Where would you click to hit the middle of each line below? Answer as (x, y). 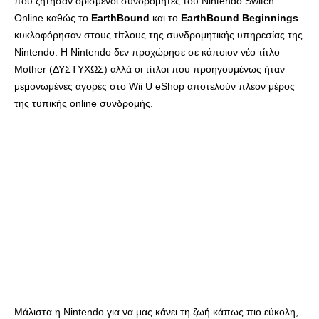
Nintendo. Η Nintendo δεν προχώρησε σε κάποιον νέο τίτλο (147, 52)
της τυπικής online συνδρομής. (84, 103)
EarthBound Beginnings (238, 17)
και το (165, 17)
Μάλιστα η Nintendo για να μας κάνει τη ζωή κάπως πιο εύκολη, (156, 312)
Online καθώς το (53, 17)
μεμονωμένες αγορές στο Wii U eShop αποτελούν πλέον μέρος (155, 86)
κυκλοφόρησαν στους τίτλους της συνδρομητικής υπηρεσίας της (158, 35)
